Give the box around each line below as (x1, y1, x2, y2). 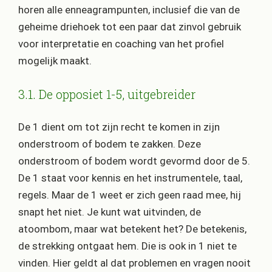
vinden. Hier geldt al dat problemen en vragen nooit (18, 257, 251, 270)
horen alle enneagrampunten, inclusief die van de (18, 4, 240, 16)
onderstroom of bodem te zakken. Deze (18, 138, 201, 151)
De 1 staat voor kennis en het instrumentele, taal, (18, 172, 242, 185)
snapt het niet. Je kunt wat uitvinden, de (18, 206, 201, 219)
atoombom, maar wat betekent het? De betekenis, (18, 223, 246, 236)
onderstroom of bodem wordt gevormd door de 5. (18, 155, 250, 168)
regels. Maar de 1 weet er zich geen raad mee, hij (18, 189, 241, 202)
